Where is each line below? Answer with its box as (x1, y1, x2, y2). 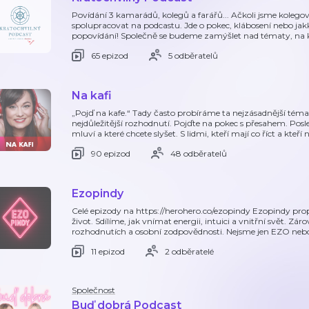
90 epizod (91, 148, 130, 159)
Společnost (72, 285, 115, 295)
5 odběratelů (168, 50, 218, 61)
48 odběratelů (170, 148, 227, 159)
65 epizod (91, 50, 128, 61)
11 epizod (91, 246, 125, 257)
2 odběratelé (165, 246, 214, 257)
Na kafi (72, 89, 112, 102)
